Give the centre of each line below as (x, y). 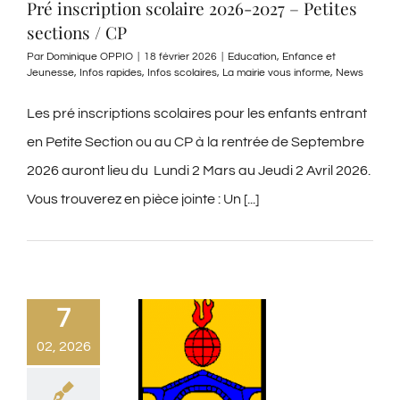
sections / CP (77, 33)
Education (252, 57)
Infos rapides (111, 73)
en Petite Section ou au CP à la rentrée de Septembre (196, 142)
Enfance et (309, 57)
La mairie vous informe (276, 73)
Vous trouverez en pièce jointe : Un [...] (143, 200)
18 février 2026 (180, 57)
